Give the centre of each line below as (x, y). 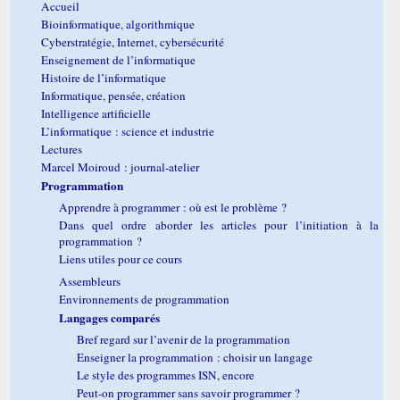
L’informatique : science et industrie (128, 131)
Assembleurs (90, 281)
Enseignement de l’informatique (118, 59)
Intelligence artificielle (96, 113)
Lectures (62, 149)
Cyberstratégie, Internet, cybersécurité (133, 42)
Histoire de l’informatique (104, 77)
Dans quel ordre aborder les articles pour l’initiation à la (219, 225)
